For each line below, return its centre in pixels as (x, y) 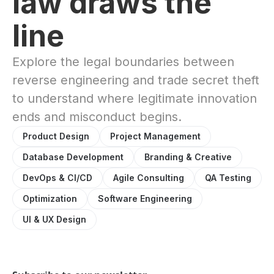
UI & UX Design (54, 219)
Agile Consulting (149, 178)
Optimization (50, 198)
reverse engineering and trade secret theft (136, 80)
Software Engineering (145, 198)
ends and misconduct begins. (97, 117)
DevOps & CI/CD (57, 178)
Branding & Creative (188, 157)
